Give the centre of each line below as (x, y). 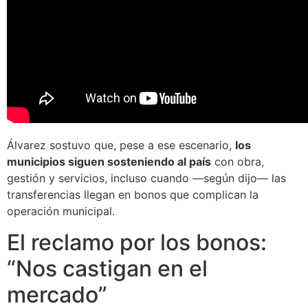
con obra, (238, 162)
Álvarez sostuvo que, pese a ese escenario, (121, 145)
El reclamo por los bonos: (137, 242)
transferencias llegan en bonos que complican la (133, 195)
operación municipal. (61, 211)
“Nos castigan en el (107, 268)
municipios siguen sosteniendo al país (109, 162)
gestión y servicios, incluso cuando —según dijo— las (146, 178)
